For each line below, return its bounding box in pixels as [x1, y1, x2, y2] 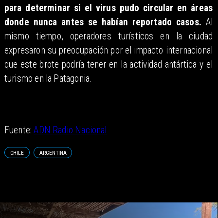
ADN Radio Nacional [34, 125, 107, 136]
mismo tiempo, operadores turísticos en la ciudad [4, 31, 213, 42]
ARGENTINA [39, 149, 67, 156]
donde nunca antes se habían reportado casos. [4, 17, 201, 28]
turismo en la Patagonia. [4, 73, 92, 85]
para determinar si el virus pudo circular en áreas [4, 2, 213, 14]
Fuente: [4, 125, 34, 136]
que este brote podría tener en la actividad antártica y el [4, 59, 213, 71]
